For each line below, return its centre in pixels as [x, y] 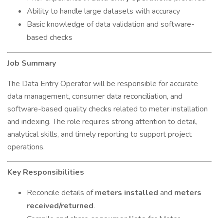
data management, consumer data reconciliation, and [95, 96]
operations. [26, 147]
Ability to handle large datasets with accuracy [103, 11]
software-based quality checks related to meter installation [108, 109]
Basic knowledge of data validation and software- [111, 24]
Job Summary [32, 63]
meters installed [127, 193]
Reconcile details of [61, 193]
